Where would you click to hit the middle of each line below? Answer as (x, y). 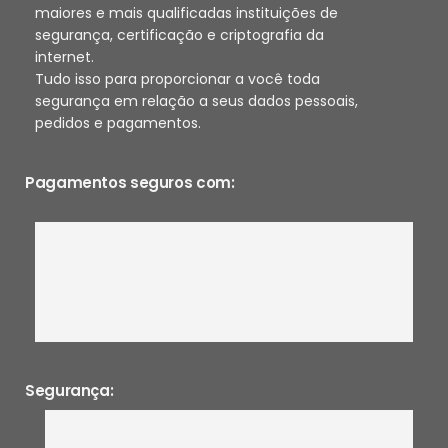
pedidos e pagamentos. (118, 122)
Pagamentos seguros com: (130, 182)
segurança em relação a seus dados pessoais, (196, 100)
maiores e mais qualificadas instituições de (186, 12)
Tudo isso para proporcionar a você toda (177, 78)
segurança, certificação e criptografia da (179, 34)
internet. (64, 56)
